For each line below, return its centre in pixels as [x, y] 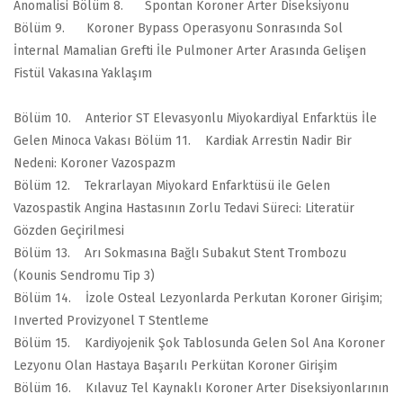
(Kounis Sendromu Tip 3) [84, 275]
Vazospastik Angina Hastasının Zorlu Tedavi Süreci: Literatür [184, 208]
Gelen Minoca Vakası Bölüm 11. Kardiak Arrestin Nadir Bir [183, 140]
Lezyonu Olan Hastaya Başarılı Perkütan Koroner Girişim [175, 365]
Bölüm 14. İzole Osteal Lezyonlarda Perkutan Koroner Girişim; [198, 298]
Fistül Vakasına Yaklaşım [83, 73]
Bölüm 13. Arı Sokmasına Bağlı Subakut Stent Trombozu [180, 253]
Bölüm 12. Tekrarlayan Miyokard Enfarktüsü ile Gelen [172, 185]
